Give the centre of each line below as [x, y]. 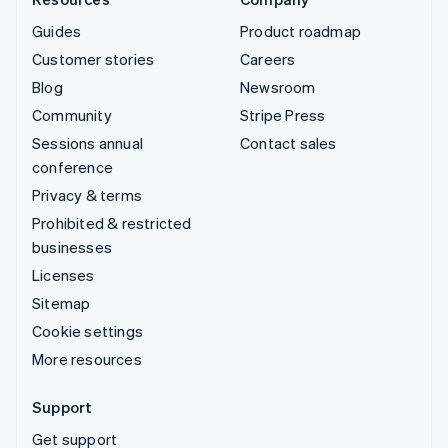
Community [72, 115]
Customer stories [93, 59]
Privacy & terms [87, 195]
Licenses [63, 275]
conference [72, 167]
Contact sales [288, 143]
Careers [268, 59]
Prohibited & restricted [112, 223]
